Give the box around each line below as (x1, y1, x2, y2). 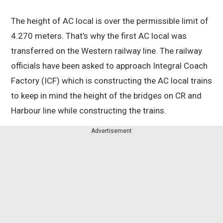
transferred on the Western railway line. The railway (11, 46, 202, 56)
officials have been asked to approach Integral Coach (11, 61, 208, 71)
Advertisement (91, 127, 132, 135)
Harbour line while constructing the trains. (11, 106, 168, 116)
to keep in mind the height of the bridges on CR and (11, 91, 202, 101)
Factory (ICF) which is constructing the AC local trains (11, 76, 212, 86)
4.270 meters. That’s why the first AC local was (11, 31, 187, 41)
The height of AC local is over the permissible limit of (11, 16, 209, 26)
